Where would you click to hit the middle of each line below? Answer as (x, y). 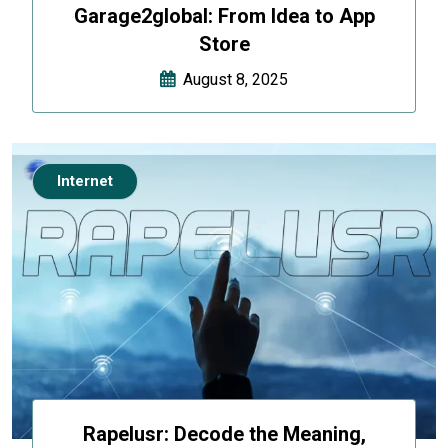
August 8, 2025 (231, 80)
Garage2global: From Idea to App (224, 16)
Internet (85, 181)
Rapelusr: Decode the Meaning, (224, 433)
